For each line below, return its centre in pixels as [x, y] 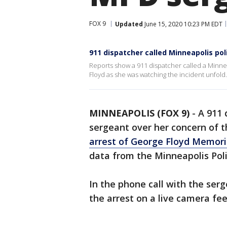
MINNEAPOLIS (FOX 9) [139, 113]
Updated [129, 24]
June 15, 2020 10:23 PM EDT [183, 24]
